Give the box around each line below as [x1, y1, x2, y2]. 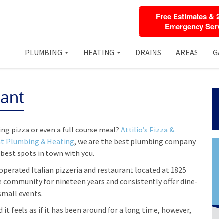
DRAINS [135, 47, 161, 57]
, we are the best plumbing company [74, 136, 196, 146]
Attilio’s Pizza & [121, 125, 174, 134]
